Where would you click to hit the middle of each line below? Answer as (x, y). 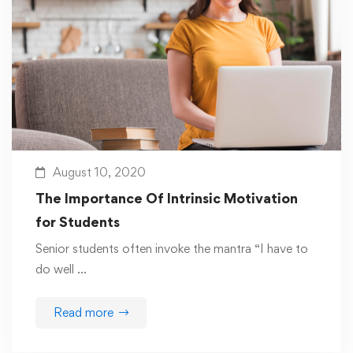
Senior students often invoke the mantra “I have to (172, 249)
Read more (84, 313)
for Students (78, 222)
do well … (61, 269)
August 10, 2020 (99, 173)
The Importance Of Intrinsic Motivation (167, 199)
